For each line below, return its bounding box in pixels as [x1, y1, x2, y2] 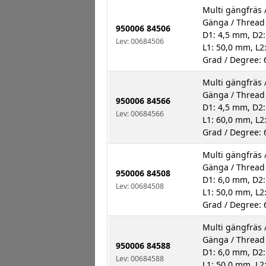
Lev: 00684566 [116, 109, 164, 119]
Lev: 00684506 [116, 36, 164, 47]
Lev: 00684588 [116, 254, 164, 264]
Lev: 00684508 [116, 181, 164, 192]
